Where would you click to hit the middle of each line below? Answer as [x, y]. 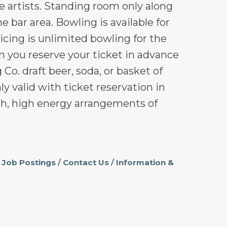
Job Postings [28, 162]
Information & [145, 162]
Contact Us [86, 162]
